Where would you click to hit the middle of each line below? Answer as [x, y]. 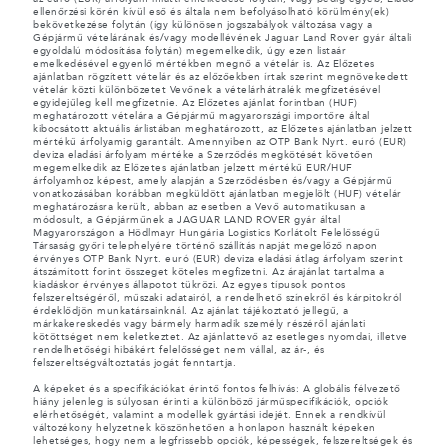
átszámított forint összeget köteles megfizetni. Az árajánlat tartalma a [209, 272]
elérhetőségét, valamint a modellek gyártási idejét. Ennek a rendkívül [209, 415]
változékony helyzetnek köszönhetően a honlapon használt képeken [204, 428]
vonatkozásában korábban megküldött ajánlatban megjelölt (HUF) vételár [217, 194]
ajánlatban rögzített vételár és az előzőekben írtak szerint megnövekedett [221, 77]
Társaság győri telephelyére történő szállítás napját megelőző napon [205, 246]
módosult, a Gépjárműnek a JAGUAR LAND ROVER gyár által [186, 220]
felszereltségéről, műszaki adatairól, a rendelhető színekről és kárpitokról [217, 298]
